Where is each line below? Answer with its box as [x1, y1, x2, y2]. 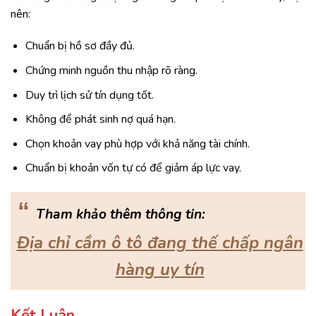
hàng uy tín [115, 258, 205, 281]
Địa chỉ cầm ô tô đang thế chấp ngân [16, 231, 303, 255]
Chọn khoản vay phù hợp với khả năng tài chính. [25, 135, 250, 152]
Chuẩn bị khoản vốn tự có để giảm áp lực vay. [25, 160, 241, 176]
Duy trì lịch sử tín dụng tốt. [25, 87, 154, 103]
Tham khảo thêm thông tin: [36, 205, 205, 224]
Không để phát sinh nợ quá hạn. [25, 111, 176, 128]
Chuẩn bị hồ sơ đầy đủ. [25, 38, 135, 54]
